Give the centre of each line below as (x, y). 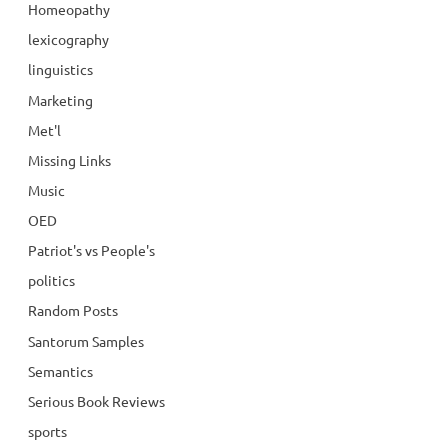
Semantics (60, 370)
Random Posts (73, 310)
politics (51, 280)
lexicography (68, 39)
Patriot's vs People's (91, 250)
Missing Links (69, 159)
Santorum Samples (86, 340)
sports (47, 430)
